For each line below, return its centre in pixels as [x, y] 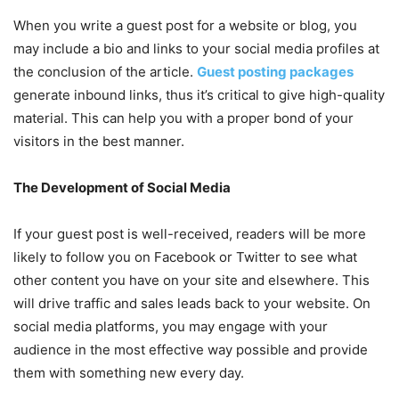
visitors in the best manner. [99, 141]
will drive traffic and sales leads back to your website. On [192, 303]
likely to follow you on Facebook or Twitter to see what [185, 256]
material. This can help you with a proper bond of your [183, 118]
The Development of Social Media [122, 187]
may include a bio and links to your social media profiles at [196, 48]
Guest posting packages [275, 71]
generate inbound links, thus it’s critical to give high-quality [199, 94]
